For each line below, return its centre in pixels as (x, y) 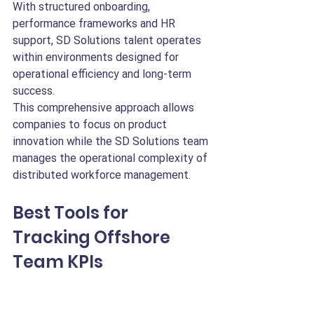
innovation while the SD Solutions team (112, 141)
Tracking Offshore (93, 237)
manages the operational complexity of (111, 158)
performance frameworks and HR (95, 23)
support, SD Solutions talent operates (108, 40)
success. (34, 91)
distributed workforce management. (102, 175)
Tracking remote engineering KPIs (98, 299)
